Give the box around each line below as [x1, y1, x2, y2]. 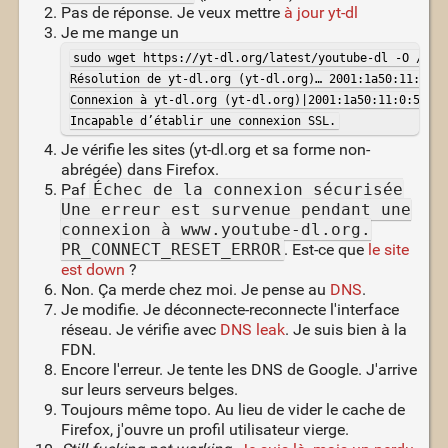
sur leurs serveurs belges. [60, 379, 238, 399]
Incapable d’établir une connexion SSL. [69, 113, 336, 128]
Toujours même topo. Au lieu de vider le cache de [60, 399, 405, 419]
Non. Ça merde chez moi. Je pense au [60, 279, 330, 299]
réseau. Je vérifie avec [60, 319, 220, 339]
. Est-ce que [283, 239, 368, 259]
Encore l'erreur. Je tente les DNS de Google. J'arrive [60, 359, 417, 379]
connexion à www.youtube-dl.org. [60, 219, 371, 239]
